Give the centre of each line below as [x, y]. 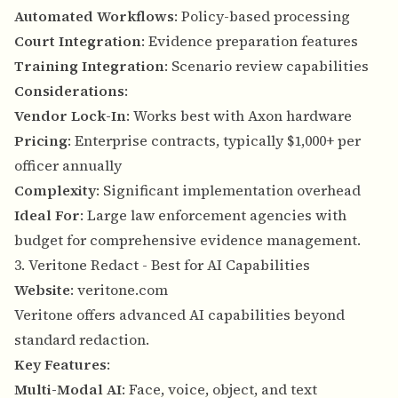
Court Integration [78, 41]
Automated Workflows [94, 16]
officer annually [68, 166]
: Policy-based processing [262, 16]
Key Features [60, 365]
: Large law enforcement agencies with [213, 215]
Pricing [41, 141]
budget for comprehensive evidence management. [187, 240]
